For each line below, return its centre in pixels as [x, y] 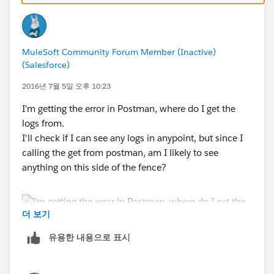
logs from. [43, 123]
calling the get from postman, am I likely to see [120, 152]
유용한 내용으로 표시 [89, 237]
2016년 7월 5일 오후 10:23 [66, 86]
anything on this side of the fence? [94, 167]
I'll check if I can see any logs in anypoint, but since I [132, 138]
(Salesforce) [46, 65]
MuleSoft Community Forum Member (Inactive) [119, 52]
